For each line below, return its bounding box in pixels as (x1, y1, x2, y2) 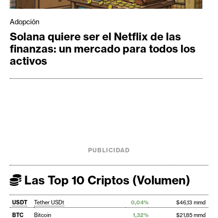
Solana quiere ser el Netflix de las (10, 30, 181, 44)
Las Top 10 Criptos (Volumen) (21, 172, 190, 187)
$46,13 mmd (176, 199, 206, 206)
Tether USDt (34, 199, 64, 206)
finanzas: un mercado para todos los (10, 42, 196, 56)
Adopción (10, 18, 39, 27)
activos (10, 54, 47, 68)
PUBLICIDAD (88, 146, 130, 154)
